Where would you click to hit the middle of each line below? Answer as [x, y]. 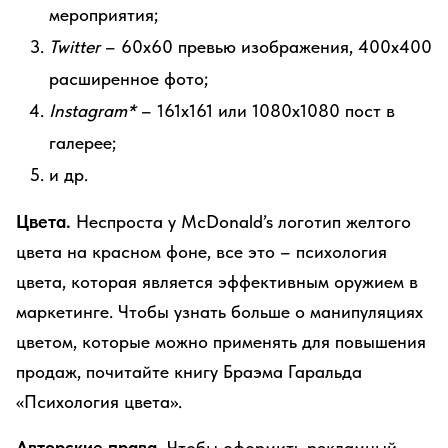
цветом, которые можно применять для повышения [221, 341]
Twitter [74, 46]
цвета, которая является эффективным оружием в [217, 281]
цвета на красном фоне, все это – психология [201, 251]
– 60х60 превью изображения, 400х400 [266, 46]
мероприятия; [103, 14]
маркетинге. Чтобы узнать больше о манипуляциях [219, 311]
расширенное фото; [128, 78]
